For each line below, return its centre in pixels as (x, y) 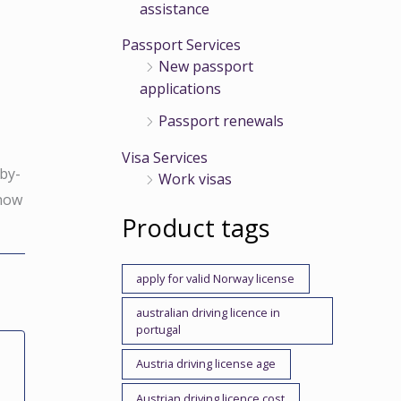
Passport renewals (221, 121)
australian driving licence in (209, 312)
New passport (206, 67)
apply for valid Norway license (216, 279)
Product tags (196, 228)
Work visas (195, 179)
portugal (159, 329)
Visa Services (165, 158)
